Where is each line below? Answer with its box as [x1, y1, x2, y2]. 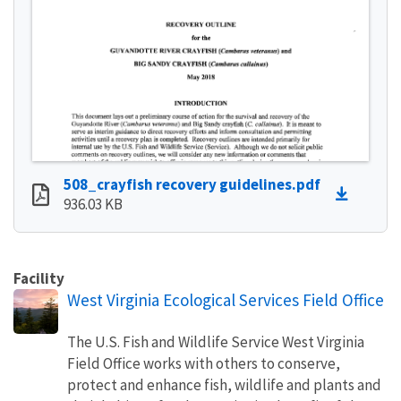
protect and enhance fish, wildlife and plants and [67, 374, 381, 395]
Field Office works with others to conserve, [67, 353, 340, 373]
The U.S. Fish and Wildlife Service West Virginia [67, 331, 364, 352]
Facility [13, 268, 64, 288]
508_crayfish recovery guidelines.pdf [64, 174, 320, 194]
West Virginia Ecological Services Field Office [67, 288, 384, 311]
